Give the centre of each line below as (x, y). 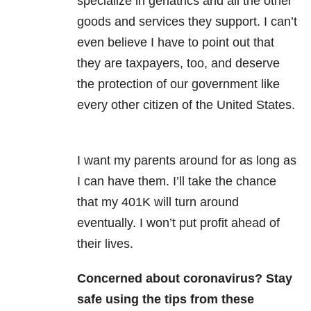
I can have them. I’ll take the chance (177, 182)
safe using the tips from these (166, 300)
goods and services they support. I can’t (187, 22)
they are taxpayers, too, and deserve (178, 64)
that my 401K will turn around (158, 202)
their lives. (109, 244)
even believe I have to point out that (176, 43)
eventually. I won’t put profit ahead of (178, 223)
